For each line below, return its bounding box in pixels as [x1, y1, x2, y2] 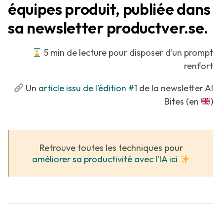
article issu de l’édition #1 [38, 82, 137, 94]
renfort [184, 60, 213, 72]
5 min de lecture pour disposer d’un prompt [42, 47, 213, 58]
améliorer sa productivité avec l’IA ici [32, 153, 178, 165]
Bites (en [164, 96, 201, 107]
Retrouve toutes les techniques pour [39, 142, 183, 153]
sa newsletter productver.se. [8, 18, 209, 37]
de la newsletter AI [137, 82, 213, 94]
